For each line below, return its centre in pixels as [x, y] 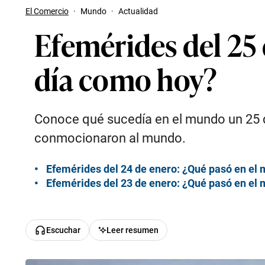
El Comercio [47, 11]
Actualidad [138, 11]
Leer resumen [132, 230]
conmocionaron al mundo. [110, 138]
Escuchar [63, 230]
